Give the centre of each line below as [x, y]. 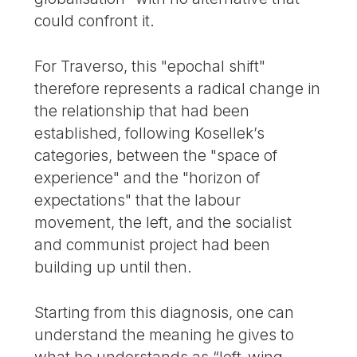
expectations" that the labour [138, 200]
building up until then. [114, 267]
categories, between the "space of [156, 156]
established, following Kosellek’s [150, 133]
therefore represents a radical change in [178, 89]
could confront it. [95, 21]
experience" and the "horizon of [147, 178]
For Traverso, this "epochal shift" [150, 67]
